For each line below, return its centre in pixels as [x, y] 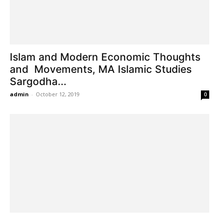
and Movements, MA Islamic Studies [101, 69]
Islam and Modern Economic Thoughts [105, 57]
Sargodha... [38, 82]
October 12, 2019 [58, 94]
